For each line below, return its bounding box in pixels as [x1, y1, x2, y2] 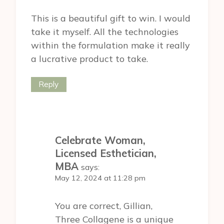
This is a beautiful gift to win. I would [31, 12, 190, 24]
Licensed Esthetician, [55, 147, 156, 160]
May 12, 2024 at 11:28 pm [55, 173, 145, 183]
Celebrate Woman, [55, 134, 145, 147]
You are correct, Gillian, [55, 199, 152, 211]
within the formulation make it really [31, 39, 190, 51]
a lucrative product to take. [31, 52, 148, 64]
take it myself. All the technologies [31, 25, 178, 37]
